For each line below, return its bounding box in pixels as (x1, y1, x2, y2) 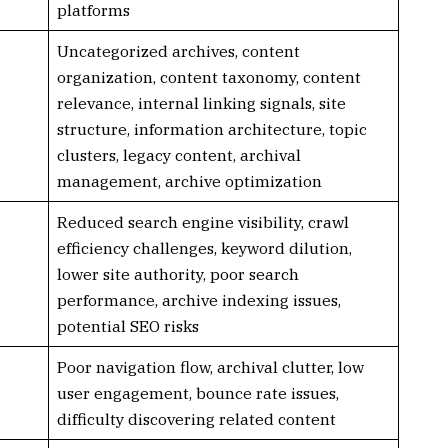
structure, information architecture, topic (56, 118, 367, 139)
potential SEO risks (56, 315, 199, 336)
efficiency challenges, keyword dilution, (56, 237, 352, 258)
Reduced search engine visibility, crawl (56, 211, 349, 232)
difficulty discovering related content (56, 408, 336, 429)
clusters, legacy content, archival (56, 144, 301, 165)
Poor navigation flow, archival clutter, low (56, 356, 364, 377)
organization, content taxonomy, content (56, 66, 361, 87)
